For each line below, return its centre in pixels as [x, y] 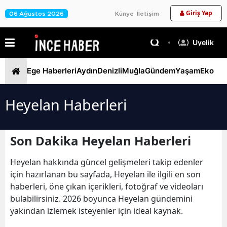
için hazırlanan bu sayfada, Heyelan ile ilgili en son [105, 174]
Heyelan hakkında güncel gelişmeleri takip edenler [107, 162]
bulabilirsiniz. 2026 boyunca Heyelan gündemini [101, 198]
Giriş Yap [199, 13]
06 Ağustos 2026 [36, 14]
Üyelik [203, 42]
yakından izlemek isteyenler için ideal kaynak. [97, 211]
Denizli [110, 71]
